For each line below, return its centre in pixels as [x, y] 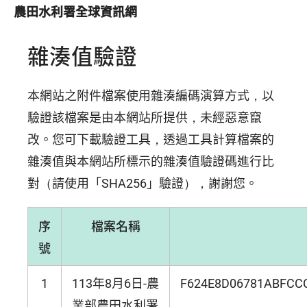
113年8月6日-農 [115, 283]
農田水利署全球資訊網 [75, 11]
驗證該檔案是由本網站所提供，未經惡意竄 [145, 117]
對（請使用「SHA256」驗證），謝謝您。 [143, 183]
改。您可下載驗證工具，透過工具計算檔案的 [151, 139]
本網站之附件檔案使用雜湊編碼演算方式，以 [151, 95]
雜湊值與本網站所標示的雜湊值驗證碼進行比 [151, 161]
